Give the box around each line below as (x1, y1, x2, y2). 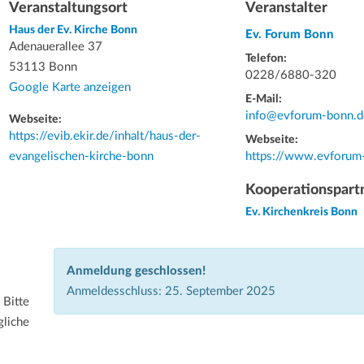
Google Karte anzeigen (8, 81, 131, 93)
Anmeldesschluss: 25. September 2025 (67, 285, 275, 297)
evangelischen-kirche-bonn (8, 150, 154, 162)
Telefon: (245, 53, 287, 64)
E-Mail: (245, 93, 282, 105)
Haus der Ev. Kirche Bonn (8, 24, 137, 36)
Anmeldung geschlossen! (67, 265, 206, 277)
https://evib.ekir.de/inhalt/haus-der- (8, 130, 201, 142)
